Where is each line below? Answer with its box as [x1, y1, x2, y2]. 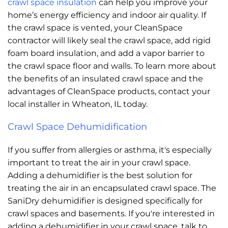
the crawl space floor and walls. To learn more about [8, 61, 216, 71]
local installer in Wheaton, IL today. [8, 99, 148, 109]
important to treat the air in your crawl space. [8, 157, 190, 167]
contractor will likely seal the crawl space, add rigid [8, 35, 211, 45]
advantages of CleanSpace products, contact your [8, 86, 210, 96]
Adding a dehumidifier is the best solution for [8, 170, 192, 180]
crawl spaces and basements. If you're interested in [8, 208, 215, 218]
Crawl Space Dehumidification [8, 121, 147, 132]
